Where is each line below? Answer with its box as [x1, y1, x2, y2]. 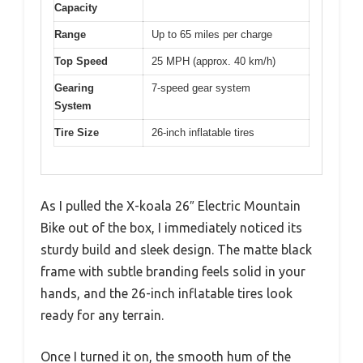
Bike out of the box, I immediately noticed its [41, 220, 302, 236]
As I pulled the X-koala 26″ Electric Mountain [41, 199, 301, 214]
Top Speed [54, 54, 108, 67]
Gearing [54, 81, 94, 94]
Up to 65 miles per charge [152, 28, 272, 41]
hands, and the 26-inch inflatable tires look [41, 286, 293, 301]
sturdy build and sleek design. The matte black [41, 242, 312, 258]
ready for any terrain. [41, 308, 164, 323]
